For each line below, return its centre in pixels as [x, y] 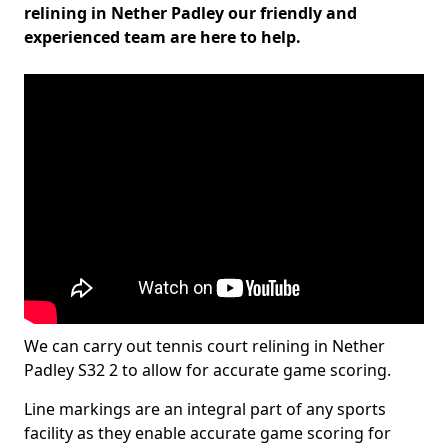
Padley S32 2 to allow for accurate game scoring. [207, 370]
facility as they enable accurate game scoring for [207, 433]
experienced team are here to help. [162, 37]
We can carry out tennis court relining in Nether [204, 346]
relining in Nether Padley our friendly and [190, 13]
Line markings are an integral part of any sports [205, 409]
